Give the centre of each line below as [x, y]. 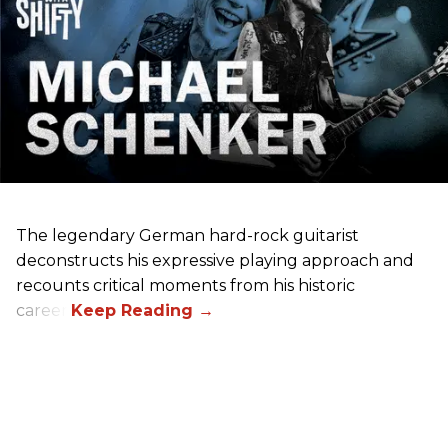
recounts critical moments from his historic [185, 286]
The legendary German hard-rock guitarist [187, 236]
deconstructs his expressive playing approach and [215, 261]
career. [43, 311]
